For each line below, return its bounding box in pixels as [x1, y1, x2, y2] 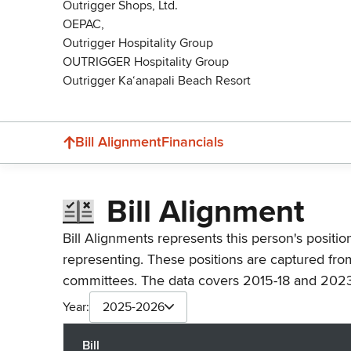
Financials [161, 133, 224, 150]
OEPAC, [63, 16, 104, 32]
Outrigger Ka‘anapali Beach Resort [63, 72, 251, 89]
